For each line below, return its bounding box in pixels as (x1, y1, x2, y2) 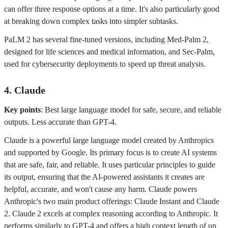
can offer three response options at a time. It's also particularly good (4, 5, 219, 13)
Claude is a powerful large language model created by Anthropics (4, 136, 214, 145)
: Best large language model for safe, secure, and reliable (41, 105, 221, 114)
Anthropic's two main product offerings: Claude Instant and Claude (4, 197, 219, 206)
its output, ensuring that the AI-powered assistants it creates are (4, 173, 205, 181)
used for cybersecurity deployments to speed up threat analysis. (4, 60, 206, 68)
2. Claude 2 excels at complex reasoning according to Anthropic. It (4, 209, 218, 218)
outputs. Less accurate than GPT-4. (4, 118, 117, 126)
